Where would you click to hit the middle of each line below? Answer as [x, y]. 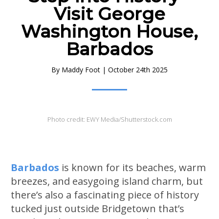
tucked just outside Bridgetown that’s [98, 209]
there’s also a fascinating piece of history [105, 195]
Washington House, [109, 31]
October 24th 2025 [138, 69]
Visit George [109, 13]
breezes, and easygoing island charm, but [107, 181]
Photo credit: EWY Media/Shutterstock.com [109, 120]
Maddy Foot [81, 69]
